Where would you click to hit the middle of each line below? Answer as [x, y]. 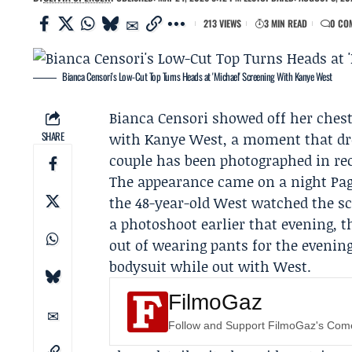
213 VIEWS [222, 23]
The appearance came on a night [220, 181]
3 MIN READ [286, 23]
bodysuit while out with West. [211, 266]
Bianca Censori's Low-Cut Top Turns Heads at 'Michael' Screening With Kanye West [197, 76]
